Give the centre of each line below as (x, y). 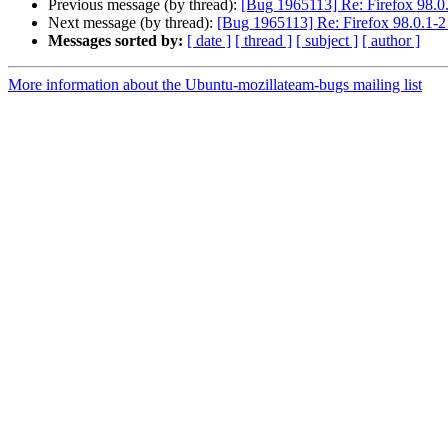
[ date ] (209, 41)
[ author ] (391, 41)
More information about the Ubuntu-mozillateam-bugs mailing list (215, 85)
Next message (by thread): (132, 23)
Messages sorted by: (115, 41)
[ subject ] (327, 41)
